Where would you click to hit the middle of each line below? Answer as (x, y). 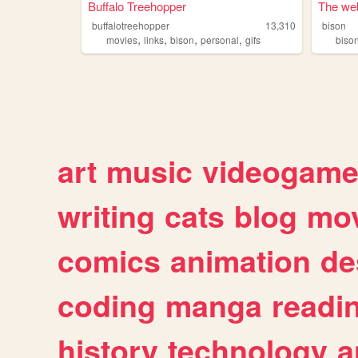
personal (219, 40)
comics (109, 261)
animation (241, 261)
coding (107, 306)
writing (106, 216)
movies (121, 40)
